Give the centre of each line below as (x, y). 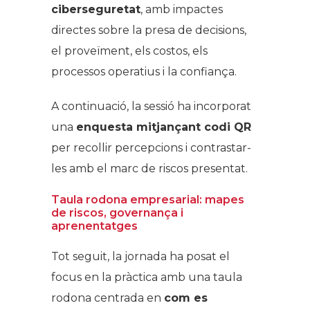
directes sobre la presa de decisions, (149, 30)
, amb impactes (182, 9)
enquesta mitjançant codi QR (164, 127)
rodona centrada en (108, 298)
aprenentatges (94, 226)
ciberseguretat (96, 9)
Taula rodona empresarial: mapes (148, 199)
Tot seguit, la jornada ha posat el (140, 256)
